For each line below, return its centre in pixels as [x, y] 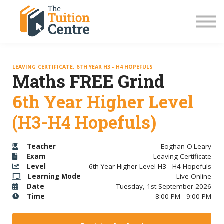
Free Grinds [35, 34]
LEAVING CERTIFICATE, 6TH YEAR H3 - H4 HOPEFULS [83, 67]
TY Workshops [42, 51]
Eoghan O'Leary [186, 147]
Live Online [194, 177]
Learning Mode [55, 177]
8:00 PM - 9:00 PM [183, 197]
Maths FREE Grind [89, 81]
